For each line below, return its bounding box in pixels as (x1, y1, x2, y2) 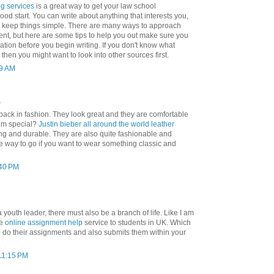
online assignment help (5, 218, 83, 228)
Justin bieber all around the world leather (39, 120, 174, 129)
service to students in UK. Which (83, 218, 191, 228)
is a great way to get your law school (34, 2, 156, 11)
